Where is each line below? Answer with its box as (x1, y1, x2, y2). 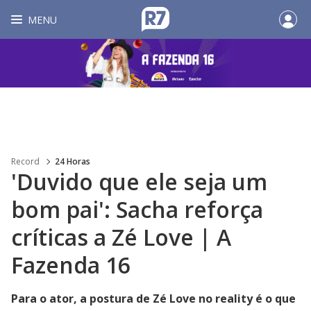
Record (11, 155, 40, 167)
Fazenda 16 (11, 250, 131, 280)
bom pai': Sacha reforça (11, 194, 263, 224)
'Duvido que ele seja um (11, 167, 267, 196)
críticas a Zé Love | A (11, 222, 231, 252)
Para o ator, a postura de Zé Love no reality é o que (11, 291, 296, 306)
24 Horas (55, 155, 90, 167)
